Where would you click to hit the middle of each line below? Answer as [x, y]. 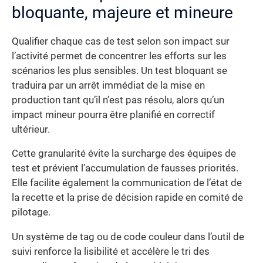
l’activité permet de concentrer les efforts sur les [119, 56]
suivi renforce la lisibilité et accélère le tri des [111, 251]
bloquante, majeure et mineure [122, 12]
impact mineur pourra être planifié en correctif [113, 114]
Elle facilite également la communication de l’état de [127, 183]
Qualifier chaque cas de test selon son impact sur [121, 41]
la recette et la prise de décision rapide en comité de [127, 198]
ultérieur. [31, 129]
